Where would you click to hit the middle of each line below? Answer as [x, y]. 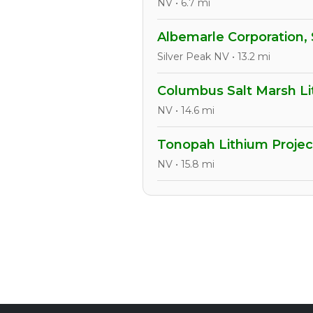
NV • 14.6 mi [186, 110]
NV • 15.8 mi [186, 164]
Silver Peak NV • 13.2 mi [214, 57]
